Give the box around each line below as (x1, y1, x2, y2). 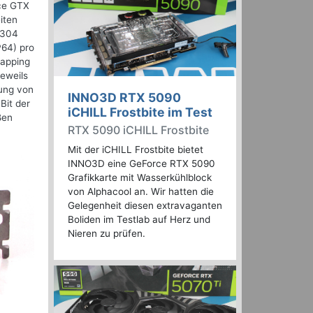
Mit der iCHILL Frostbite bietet (68, 144, 203, 156)
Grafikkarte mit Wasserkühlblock (68, 172, 212, 184)
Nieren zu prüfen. (68, 228, 145, 240)
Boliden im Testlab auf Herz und (68, 214, 210, 226)
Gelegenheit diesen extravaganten (68, 200, 222, 212)
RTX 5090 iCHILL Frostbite (68, 123, 209, 138)
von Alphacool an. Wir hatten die (68, 186, 214, 198)
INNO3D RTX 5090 (68, 90, 181, 105)
